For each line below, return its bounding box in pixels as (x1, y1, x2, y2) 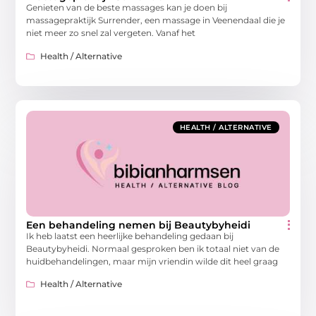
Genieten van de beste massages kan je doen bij (26, 2, 228, 13)
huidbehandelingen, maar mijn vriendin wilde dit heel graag (26, 255, 279, 267)
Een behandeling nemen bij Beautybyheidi (26, 218, 251, 231)
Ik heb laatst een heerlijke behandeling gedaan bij (26, 230, 234, 241)
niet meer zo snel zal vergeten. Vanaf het (26, 28, 196, 39)
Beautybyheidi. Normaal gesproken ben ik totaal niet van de (26, 243, 280, 254)
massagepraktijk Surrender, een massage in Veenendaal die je (26, 15, 286, 26)
